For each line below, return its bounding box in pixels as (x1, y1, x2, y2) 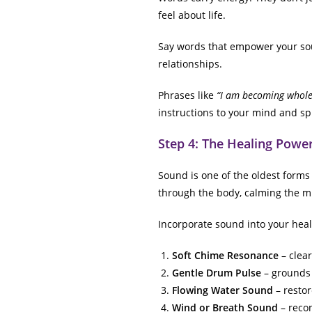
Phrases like (158, 88, 217, 102)
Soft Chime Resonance (172, 248, 279, 262)
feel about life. (158, 8, 226, 22)
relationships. (158, 56, 222, 70)
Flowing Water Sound (172, 283, 273, 297)
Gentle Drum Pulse (172, 265, 261, 279)
